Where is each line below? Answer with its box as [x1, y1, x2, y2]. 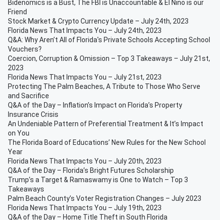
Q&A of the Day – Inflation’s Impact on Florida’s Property [8, 101, 182, 109]
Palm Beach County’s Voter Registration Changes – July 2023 [8, 194, 201, 202]
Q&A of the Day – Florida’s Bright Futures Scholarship [8, 166, 174, 174]
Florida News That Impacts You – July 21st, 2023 [8, 73, 162, 81]
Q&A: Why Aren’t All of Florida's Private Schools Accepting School [8, 36, 210, 44]
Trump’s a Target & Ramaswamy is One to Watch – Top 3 [8, 176, 188, 184]
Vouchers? [8, 45, 42, 53]
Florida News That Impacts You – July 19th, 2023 [8, 204, 162, 212]
